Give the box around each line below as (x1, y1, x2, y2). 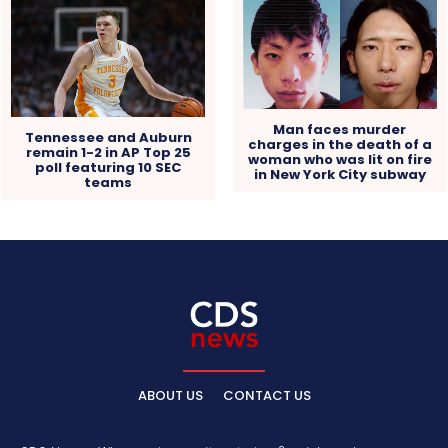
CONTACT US (222, 386, 311, 406)
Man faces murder (273, 120, 407, 140)
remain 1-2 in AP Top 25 (25, 143, 191, 163)
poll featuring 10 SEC (35, 158, 182, 178)
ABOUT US (137, 386, 203, 406)
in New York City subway (253, 165, 426, 185)
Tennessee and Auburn (24, 128, 192, 148)
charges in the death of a (247, 135, 432, 155)
